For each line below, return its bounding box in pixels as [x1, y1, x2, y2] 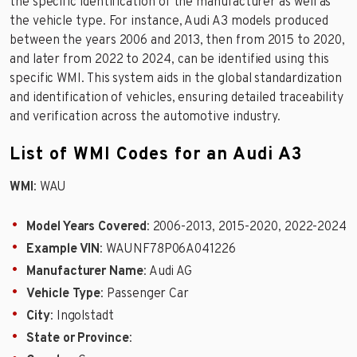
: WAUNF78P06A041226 [100, 241, 236, 257]
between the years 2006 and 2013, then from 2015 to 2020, [10, 32, 345, 49]
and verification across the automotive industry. [10, 108, 281, 125]
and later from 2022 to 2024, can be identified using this [10, 51, 329, 68]
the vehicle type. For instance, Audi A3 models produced [10, 13, 328, 29]
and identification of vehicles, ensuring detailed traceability [10, 89, 344, 106]
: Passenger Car [100, 285, 190, 302]
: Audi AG [143, 263, 193, 280]
